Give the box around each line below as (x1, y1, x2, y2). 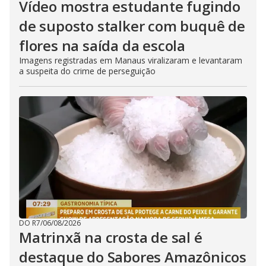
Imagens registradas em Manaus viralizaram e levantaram (19, 55, 242, 66)
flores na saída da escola (19, 36, 186, 55)
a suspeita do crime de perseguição (19, 65, 156, 77)
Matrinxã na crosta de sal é (19, 227, 202, 247)
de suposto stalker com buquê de (19, 16, 245, 36)
